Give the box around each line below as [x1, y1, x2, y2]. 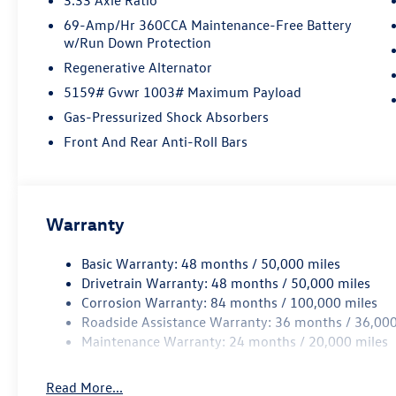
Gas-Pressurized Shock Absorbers [64, 107, 270, 126]
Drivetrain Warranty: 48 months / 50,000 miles [81, 273, 371, 292]
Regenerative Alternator [64, 57, 213, 76]
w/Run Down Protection [64, 33, 212, 51]
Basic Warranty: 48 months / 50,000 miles [81, 254, 341, 272]
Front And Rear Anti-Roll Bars [64, 132, 248, 150]
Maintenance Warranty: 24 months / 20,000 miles [81, 331, 389, 350]
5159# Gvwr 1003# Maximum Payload [64, 82, 302, 101]
